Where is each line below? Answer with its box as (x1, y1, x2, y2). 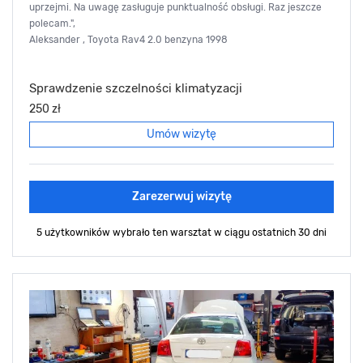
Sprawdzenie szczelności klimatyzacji (29, 80, 242, 96)
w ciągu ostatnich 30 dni (214, 226, 327, 238)
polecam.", (29, 17, 75, 29)
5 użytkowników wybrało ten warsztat (36, 226, 214, 238)
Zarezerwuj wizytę (131, 189, 232, 203)
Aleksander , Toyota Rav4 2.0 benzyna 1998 (29, 33, 228, 45)
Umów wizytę (147, 126, 216, 141)
